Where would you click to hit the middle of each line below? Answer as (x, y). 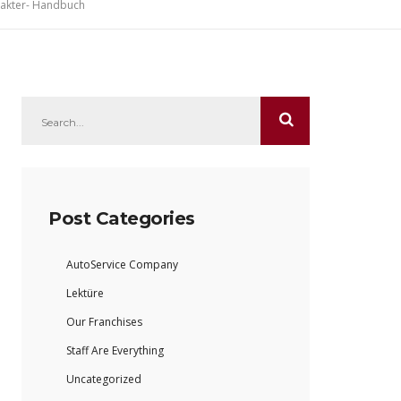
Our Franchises (104, 322)
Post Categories (122, 219)
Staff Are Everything (115, 351)
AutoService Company (122, 265)
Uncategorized (104, 380)
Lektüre (85, 294)
